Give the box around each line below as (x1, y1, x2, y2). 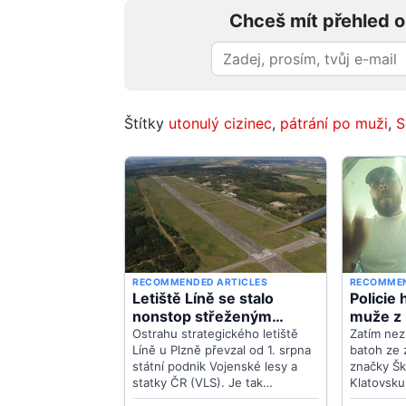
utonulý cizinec (169, 113, 272, 132)
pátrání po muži (280, 113, 388, 132)
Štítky (124, 113, 169, 132)
